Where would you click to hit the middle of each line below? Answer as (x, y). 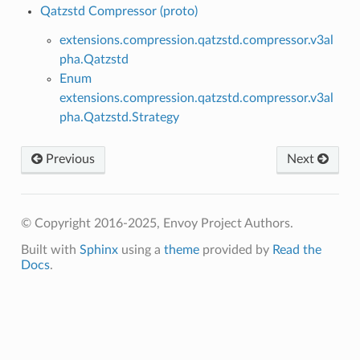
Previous (68, 159)
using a (141, 250)
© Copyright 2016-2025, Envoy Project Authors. (157, 223)
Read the (297, 250)
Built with (50, 250)
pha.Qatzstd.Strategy (119, 117)
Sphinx (98, 250)
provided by (235, 250)
